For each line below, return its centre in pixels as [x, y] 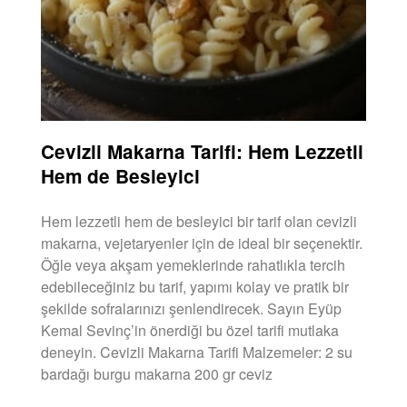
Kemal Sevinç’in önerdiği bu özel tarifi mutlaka [190, 330]
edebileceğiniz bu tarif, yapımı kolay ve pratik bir [195, 286]
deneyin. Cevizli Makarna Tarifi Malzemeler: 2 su [197, 352]
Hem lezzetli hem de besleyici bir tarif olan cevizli [199, 221]
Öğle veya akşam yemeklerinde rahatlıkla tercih [193, 264]
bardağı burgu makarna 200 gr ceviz [157, 373]
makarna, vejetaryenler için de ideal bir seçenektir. [202, 243]
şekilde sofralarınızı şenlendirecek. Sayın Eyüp [191, 308]
